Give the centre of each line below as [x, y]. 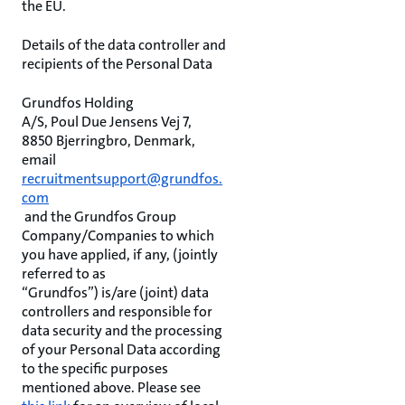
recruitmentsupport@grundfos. [122, 179]
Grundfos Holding [78, 103]
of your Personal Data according [121, 349]
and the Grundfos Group [99, 217]
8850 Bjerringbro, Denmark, [108, 141]
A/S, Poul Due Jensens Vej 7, [107, 122]
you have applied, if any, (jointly [120, 254]
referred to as [64, 273]
